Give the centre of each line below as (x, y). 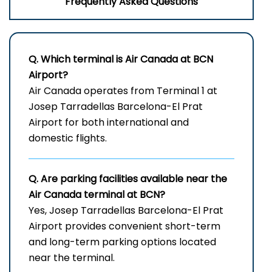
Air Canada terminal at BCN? (97, 195)
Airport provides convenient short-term (124, 226)
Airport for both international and (109, 123)
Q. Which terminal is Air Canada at (111, 59)
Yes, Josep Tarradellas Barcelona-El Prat (126, 211)
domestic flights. (68, 138)
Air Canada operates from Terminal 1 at (123, 91)
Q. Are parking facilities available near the (128, 179)
